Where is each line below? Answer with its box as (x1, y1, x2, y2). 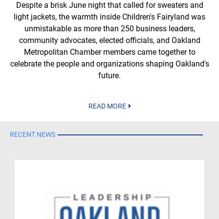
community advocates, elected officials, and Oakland (19, 35, 200, 45)
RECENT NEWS (10, 130, 55, 138)
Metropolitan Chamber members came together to (23, 47, 196, 57)
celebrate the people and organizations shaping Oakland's (10, 59, 209, 68)
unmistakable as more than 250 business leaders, (24, 23, 195, 33)
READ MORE (88, 102, 126, 110)
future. (98, 70, 121, 80)
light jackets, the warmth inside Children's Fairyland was (14, 12, 205, 22)
